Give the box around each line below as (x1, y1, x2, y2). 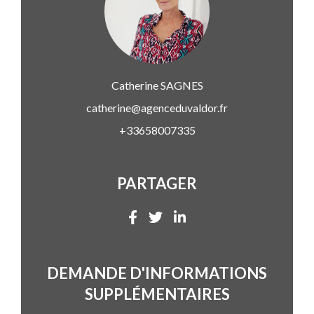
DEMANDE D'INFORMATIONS (47, 263, 267, 282)
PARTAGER (117, 174, 197, 193)
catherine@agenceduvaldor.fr (86, 101, 228, 115)
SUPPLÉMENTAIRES (84, 284, 230, 303)
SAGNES (158, 78, 203, 93)
